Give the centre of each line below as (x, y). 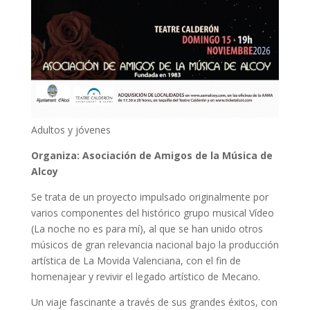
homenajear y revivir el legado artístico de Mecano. (145, 277)
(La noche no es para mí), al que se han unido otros (147, 229)
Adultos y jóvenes (71, 130)
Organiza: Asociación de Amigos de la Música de (152, 156)
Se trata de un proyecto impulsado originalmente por (149, 197)
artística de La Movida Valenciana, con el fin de (136, 261)
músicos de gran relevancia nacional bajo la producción (155, 245)
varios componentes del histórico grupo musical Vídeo (152, 213)
